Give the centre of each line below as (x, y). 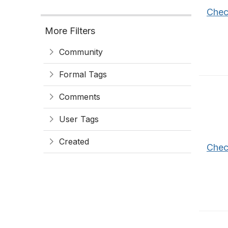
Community (81, 52)
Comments (80, 97)
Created (74, 141)
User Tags (79, 119)
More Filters (70, 31)
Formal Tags (83, 74)
